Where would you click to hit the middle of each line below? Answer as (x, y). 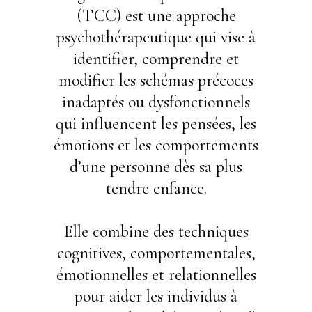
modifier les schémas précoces (156, 80)
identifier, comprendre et (156, 58)
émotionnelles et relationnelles (156, 274)
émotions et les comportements (156, 145)
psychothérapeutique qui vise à (156, 37)
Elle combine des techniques (156, 231)
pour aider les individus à (156, 296)
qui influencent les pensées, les (156, 123)
